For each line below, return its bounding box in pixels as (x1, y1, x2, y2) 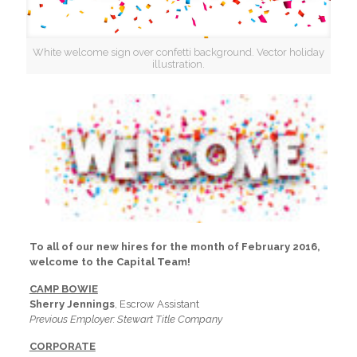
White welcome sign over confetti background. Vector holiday (33, 45, 324, 58)
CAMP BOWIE (29, 283, 98, 296)
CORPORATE (29, 340, 96, 353)
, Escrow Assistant (114, 298, 199, 311)
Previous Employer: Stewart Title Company (29, 313, 222, 326)
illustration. (152, 57, 205, 70)
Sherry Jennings (29, 298, 115, 311)
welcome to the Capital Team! (29, 256, 190, 269)
